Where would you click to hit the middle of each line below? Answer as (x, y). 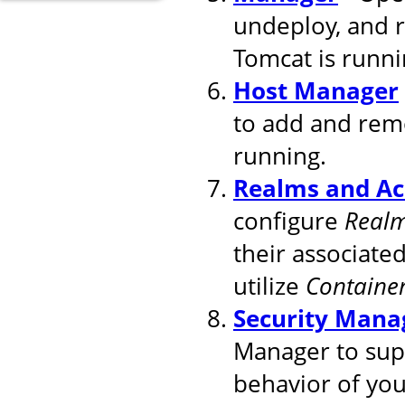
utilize (269, 285)
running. (280, 155)
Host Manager (316, 90)
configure (289, 220)
